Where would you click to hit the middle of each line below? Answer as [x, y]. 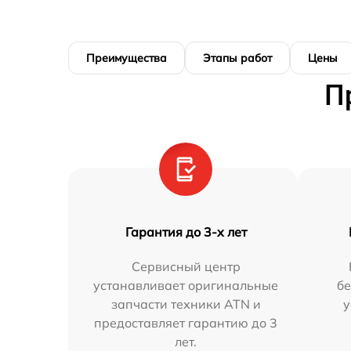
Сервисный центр [186, 267]
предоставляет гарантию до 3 [186, 323]
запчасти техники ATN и [186, 304]
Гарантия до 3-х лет [186, 232]
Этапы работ [237, 58]
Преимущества [127, 58]
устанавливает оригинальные [186, 286]
